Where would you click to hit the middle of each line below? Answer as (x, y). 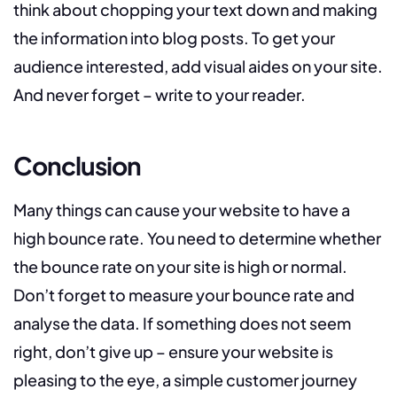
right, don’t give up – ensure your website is (173, 352)
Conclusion (77, 166)
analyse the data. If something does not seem (182, 323)
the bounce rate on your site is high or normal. (180, 267)
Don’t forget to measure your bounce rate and (184, 295)
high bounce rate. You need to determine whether (197, 238)
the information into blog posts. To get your (174, 38)
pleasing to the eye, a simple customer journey (185, 380)
